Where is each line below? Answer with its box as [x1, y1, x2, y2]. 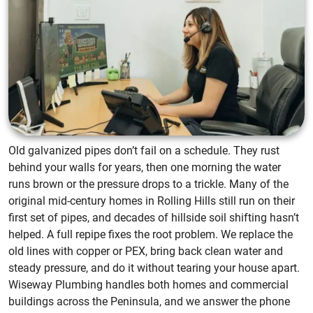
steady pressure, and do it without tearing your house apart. [8, 261, 300, 275]
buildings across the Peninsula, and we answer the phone [8, 294, 290, 308]
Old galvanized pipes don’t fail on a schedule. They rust [8, 143, 279, 157]
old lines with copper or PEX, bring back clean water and [8, 244, 283, 258]
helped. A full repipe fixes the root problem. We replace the [8, 227, 293, 241]
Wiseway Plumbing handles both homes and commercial [8, 277, 289, 291]
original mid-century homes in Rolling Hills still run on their [8, 194, 295, 208]
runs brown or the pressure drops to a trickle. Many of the [8, 177, 289, 191]
